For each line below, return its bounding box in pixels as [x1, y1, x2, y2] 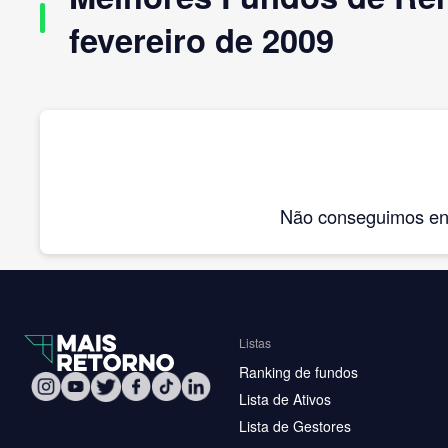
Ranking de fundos [239, 362, 358, 382]
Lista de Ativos [239, 389, 331, 409]
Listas [239, 333, 271, 351]
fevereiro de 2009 [69, 15, 334, 63]
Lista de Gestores [239, 416, 351, 436]
